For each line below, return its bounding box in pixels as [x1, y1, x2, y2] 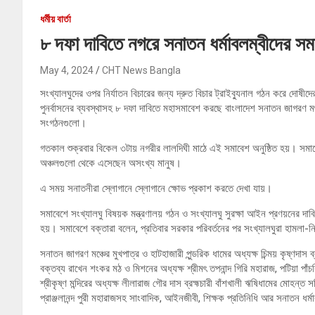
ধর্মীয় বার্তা [40, 13, 71, 25]
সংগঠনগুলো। [40, 117, 86, 130]
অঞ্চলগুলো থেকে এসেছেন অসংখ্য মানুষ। [40, 157, 181, 170]
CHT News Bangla [102, 65, 181, 77]
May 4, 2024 [40, 65, 94, 77]
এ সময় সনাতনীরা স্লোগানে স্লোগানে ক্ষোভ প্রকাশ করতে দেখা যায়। [40, 182, 272, 195]
